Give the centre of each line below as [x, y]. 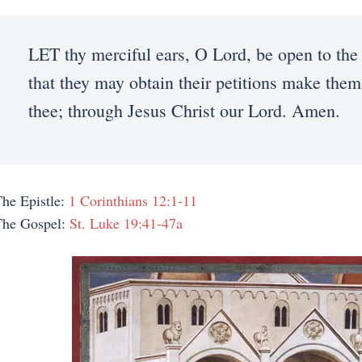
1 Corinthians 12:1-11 [133, 200]
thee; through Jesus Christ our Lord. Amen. [184, 110]
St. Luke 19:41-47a [126, 223]
